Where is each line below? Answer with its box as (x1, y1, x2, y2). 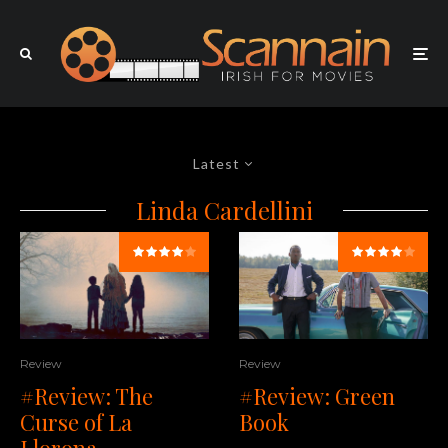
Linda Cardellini (135, 194, 313, 227)
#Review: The (20, 381, 153, 412)
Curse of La (20, 407, 132, 438)
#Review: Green (239, 380, 395, 411)
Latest (193, 155, 240, 173)
